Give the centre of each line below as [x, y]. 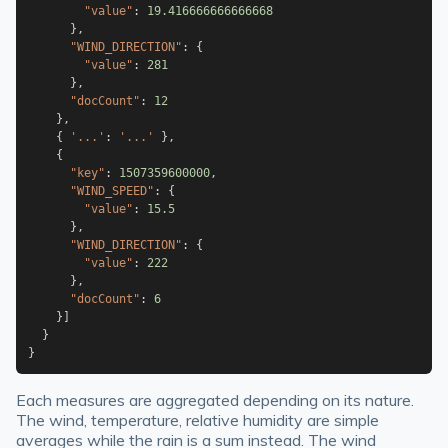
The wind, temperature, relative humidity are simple [197, 420]
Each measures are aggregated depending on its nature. [215, 400]
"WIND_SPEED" [112, 191]
